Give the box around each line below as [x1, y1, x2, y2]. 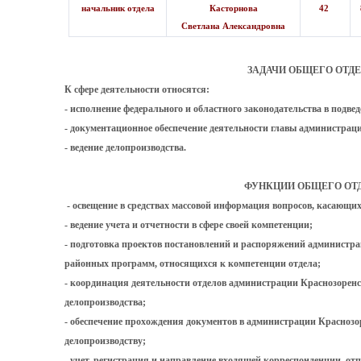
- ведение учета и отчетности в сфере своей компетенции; [64, 219, 313, 230]
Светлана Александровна [179, 21, 288, 31]
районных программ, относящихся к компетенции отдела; [64, 258, 321, 269]
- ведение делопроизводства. [64, 142, 186, 153]
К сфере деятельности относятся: [64, 84, 210, 95]
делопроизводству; [64, 335, 146, 346]
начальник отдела [78, 3, 157, 13]
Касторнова [209, 3, 258, 13]
